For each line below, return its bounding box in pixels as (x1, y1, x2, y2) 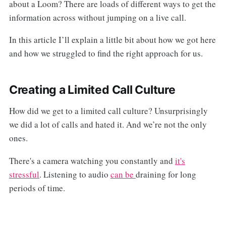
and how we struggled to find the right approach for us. (9, 47, 203, 60)
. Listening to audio (39, 168, 110, 181)
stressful (9, 168, 39, 181)
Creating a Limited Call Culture (9, 83, 176, 97)
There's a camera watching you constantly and (9, 155, 175, 167)
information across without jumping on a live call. (9, 11, 186, 23)
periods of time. (9, 182, 65, 194)
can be (110, 168, 136, 181)
